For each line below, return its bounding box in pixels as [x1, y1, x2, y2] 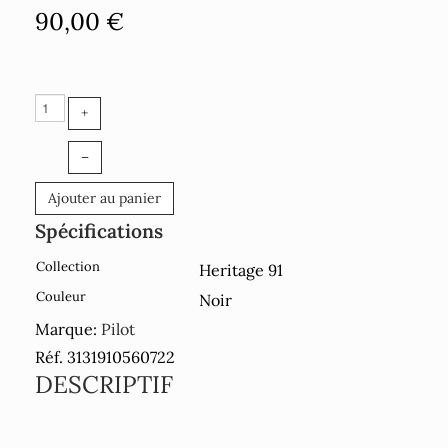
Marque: [35, 318, 101, 339]
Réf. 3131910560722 [35, 346, 175, 367]
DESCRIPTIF [35, 368, 173, 400]
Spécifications [35, 218, 163, 243]
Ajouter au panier [48, 188, 161, 207]
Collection [36, 257, 100, 275]
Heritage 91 [199, 259, 283, 280]
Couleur [36, 287, 86, 305]
